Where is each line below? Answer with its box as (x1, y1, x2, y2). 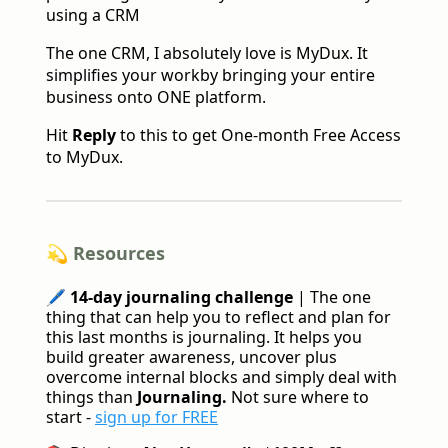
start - (46, 406, 95, 428)
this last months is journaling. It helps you (46, 326, 362, 348)
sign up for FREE (95, 406, 218, 428)
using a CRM (46, 4, 140, 27)
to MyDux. (46, 146, 123, 169)
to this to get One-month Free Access (116, 124, 401, 147)
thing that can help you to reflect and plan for (46, 306, 391, 328)
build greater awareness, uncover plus (46, 346, 337, 368)
